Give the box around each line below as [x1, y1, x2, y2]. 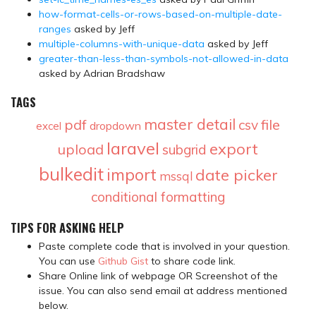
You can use [39, 254, 98, 267]
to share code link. [148, 254, 236, 267]
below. [39, 298, 68, 312]
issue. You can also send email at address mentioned [39, 284, 287, 297]
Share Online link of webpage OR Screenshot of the [39, 269, 278, 282]
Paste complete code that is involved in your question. [39, 239, 290, 253]
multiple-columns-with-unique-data [39, 37, 205, 51]
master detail [144, 114, 236, 133]
